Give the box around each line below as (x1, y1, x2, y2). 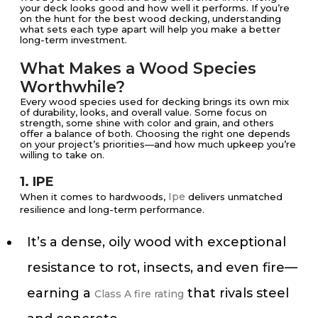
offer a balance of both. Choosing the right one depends (20, 127, 290, 139)
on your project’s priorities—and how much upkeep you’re (20, 138, 296, 150)
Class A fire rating (94, 287, 184, 300)
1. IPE (20, 173, 54, 190)
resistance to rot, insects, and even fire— (27, 259, 297, 275)
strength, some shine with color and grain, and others (20, 116, 274, 128)
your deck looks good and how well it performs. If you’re (20, 1, 290, 13)
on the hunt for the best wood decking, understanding (20, 12, 281, 24)
